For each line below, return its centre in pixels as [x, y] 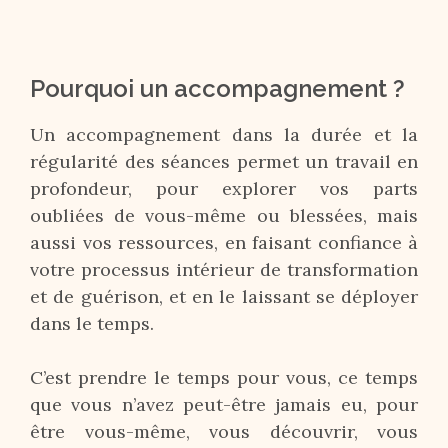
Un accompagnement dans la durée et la [224, 134]
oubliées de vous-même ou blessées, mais [224, 215]
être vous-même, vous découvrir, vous [224, 431]
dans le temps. [92, 323]
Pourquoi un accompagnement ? [217, 88]
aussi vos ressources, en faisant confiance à [224, 242]
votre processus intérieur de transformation [224, 269]
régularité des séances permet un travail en [224, 161]
